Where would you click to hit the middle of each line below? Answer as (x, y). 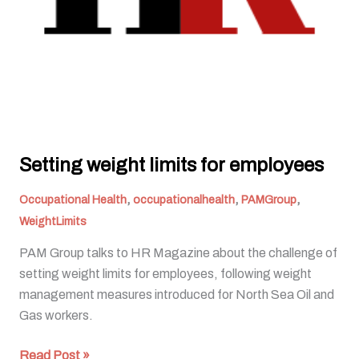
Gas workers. (56, 316)
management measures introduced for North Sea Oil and (177, 295)
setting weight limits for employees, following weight (165, 274)
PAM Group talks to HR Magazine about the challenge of (178, 253)
